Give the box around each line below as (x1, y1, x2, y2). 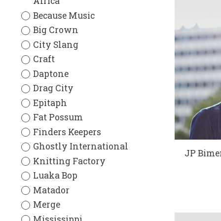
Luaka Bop (33, 170, 77, 182)
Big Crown (33, 24, 78, 36)
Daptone (33, 68, 69, 79)
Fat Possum (33, 111, 83, 123)
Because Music (33, 9, 95, 21)
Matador (33, 184, 70, 196)
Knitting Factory (33, 155, 106, 167)
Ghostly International (33, 141, 128, 152)
